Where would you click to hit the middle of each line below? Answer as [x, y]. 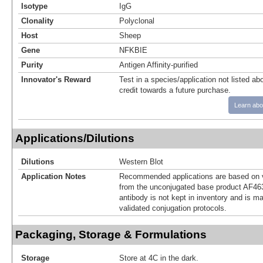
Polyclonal [137, 21]
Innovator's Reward [56, 79]
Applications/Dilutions [75, 138]
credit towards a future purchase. [175, 90]
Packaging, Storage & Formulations [111, 234]
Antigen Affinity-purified [159, 65]
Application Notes [53, 176]
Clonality [37, 21]
